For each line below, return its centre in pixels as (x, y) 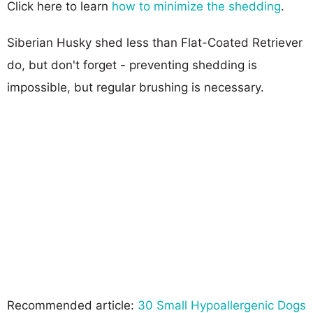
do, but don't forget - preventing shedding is (132, 65)
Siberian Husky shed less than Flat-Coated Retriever (155, 42)
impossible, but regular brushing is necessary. (136, 87)
